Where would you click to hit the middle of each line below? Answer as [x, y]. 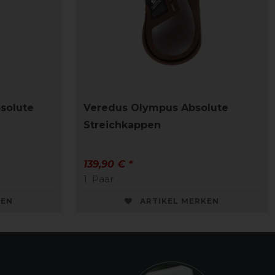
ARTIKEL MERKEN [180, 201]
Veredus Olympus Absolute [156, 108]
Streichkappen [122, 125]
